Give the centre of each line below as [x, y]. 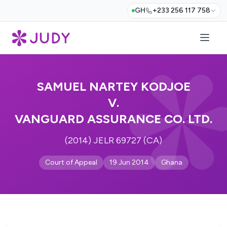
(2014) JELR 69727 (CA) [113, 140]
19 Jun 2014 [129, 162]
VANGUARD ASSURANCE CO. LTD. [113, 119]
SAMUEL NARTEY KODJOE [113, 86]
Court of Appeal [71, 162]
